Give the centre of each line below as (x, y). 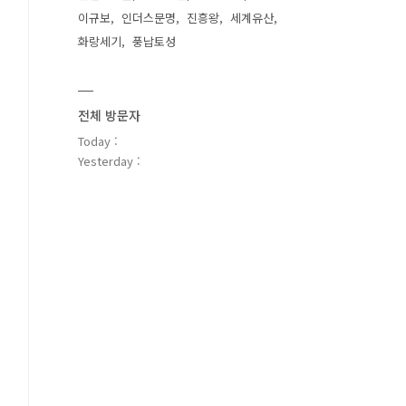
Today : (98, 141)
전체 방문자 (109, 115)
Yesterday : (109, 161)
